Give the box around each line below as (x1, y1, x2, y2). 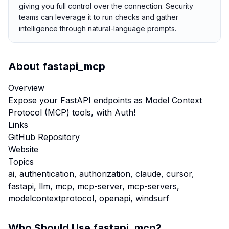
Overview (8, 83, 44, 93)
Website (8, 144, 38, 154)
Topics (8, 156, 34, 167)
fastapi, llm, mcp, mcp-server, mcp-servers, (8, 181, 179, 191)
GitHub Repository (8, 132, 80, 142)
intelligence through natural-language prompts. (19, 24, 176, 33)
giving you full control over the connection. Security (19, 2, 193, 10)
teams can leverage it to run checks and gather (19, 13, 178, 21)
